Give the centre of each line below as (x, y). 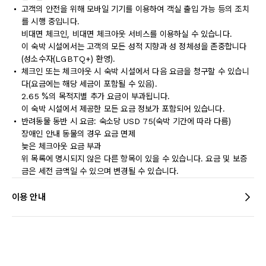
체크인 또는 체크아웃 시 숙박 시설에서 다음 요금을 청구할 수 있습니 (135, 71)
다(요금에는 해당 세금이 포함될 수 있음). (89, 84)
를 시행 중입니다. (51, 21)
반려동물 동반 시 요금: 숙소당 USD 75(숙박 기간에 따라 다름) (126, 121)
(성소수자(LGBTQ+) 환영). (69, 59)
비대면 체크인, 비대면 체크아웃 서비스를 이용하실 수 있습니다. (127, 34)
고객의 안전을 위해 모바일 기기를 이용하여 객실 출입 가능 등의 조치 (135, 9)
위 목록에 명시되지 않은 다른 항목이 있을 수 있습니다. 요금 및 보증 (134, 159)
